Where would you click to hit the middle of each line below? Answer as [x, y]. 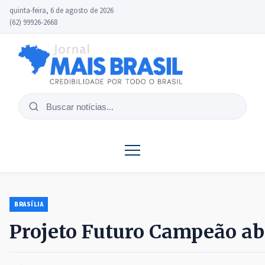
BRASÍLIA [29, 205]
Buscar [41, 113]
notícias [44, 127]
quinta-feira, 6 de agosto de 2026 [62, 11]
